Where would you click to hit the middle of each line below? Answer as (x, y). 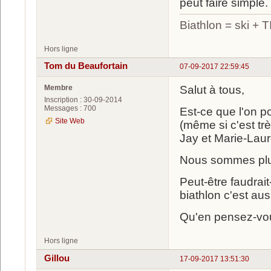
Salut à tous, (212, 90)
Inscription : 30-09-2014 (83, 100)
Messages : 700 (70, 109)
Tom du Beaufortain (86, 66)
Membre (58, 88)
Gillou (57, 258)
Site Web (70, 121)
